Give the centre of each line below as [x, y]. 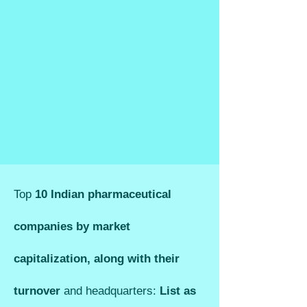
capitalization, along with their [97, 258]
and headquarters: [110, 291]
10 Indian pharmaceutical [103, 194]
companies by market [72, 226]
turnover [39, 291]
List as [176, 291]
